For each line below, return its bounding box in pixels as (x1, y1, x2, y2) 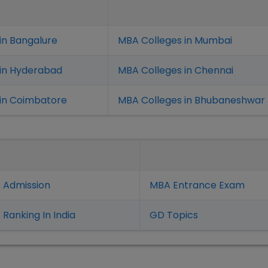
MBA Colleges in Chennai (118, 63, 233, 77)
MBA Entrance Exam (150, 178, 245, 192)
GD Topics (150, 208, 198, 222)
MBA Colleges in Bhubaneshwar (118, 93, 265, 107)
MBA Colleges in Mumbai (118, 33, 232, 47)
